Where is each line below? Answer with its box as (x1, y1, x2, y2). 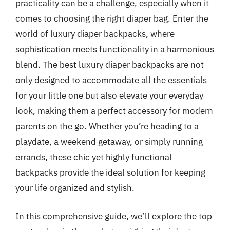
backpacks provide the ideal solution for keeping (15, 166, 205, 178)
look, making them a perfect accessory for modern (15, 105, 213, 117)
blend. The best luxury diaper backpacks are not (15, 59, 204, 70)
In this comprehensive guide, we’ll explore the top (15, 210, 212, 222)
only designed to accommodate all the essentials (15, 74, 207, 86)
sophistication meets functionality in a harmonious (15, 43, 214, 55)
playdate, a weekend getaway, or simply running (15, 136, 203, 147)
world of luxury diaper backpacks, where (15, 28, 175, 40)
